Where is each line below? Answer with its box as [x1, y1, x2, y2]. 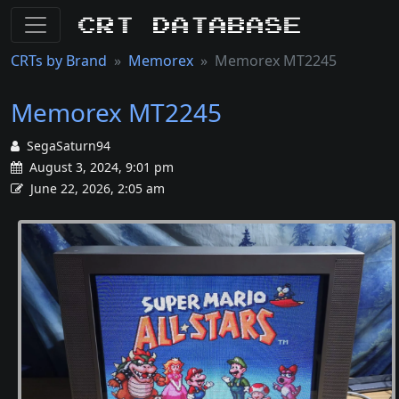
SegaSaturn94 [27, 137, 110, 154]
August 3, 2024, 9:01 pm [26, 159, 174, 175]
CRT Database [78, 16, 303, 33]
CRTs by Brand [11, 51, 107, 70]
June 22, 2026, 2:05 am [30, 180, 165, 197]
